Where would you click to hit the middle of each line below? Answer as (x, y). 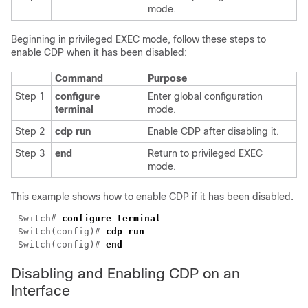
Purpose (167, 78)
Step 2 (31, 131)
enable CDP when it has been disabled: (99, 52)
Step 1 (31, 96)
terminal (74, 109)
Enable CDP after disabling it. (213, 131)
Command (79, 78)
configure (77, 96)
